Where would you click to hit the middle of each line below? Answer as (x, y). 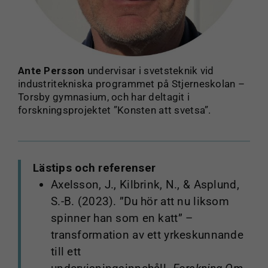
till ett (66, 252)
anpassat (176, 8)
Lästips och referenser (94, 168)
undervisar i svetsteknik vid (149, 71)
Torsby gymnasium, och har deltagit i (104, 97)
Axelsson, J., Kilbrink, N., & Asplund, (145, 185)
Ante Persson (51, 71)
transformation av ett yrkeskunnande (147, 235)
